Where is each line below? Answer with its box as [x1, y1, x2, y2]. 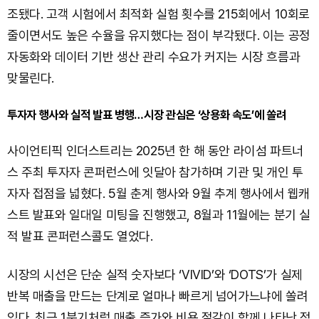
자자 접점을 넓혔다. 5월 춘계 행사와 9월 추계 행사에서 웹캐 [7, 186, 310, 201]
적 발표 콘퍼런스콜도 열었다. [7, 229, 153, 244]
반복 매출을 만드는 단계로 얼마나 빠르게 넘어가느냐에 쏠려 [7, 288, 308, 303]
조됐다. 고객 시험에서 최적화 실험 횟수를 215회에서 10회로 [7, 6, 310, 21]
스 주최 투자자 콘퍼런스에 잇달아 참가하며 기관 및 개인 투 [7, 164, 303, 179]
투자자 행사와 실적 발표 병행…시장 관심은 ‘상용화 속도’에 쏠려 [7, 108, 286, 122]
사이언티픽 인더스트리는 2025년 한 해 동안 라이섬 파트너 [7, 143, 303, 158]
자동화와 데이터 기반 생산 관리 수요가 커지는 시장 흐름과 [7, 49, 300, 64]
